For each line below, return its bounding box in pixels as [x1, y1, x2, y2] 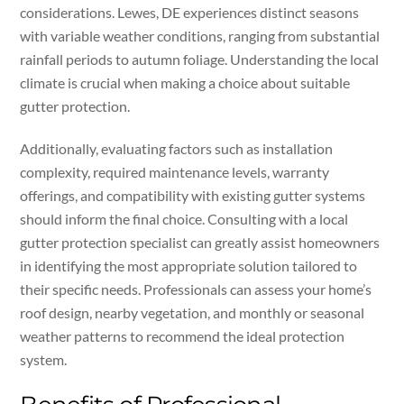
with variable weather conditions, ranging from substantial [20, 26, 381, 44]
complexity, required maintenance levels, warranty [20, 162, 330, 180]
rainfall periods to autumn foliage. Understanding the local [20, 50, 380, 68]
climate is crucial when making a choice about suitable [20, 73, 351, 91]
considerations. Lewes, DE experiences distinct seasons [20, 3, 360, 21]
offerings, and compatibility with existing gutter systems [20, 186, 366, 204]
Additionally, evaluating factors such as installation [20, 139, 334, 157]
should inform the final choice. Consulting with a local [20, 209, 349, 227]
